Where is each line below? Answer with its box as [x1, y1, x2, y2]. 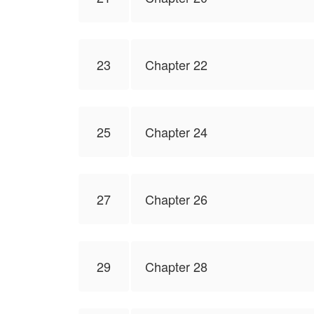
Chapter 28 [145, 257, 207, 275]
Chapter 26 [145, 190, 207, 208]
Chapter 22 [145, 55, 207, 74]
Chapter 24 [145, 123, 207, 141]
